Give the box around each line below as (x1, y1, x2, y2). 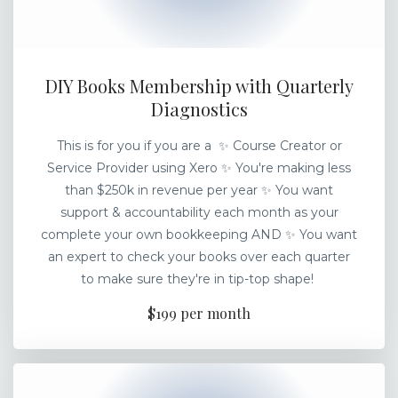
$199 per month (147, 304, 251, 323)
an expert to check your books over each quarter (48, 249, 350, 266)
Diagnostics (150, 97, 248, 122)
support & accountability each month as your (60, 204, 338, 221)
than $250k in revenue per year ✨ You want (65, 182, 333, 199)
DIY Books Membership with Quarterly (44, 74, 354, 99)
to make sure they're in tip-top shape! (81, 271, 317, 288)
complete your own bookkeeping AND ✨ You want (41, 227, 357, 243)
